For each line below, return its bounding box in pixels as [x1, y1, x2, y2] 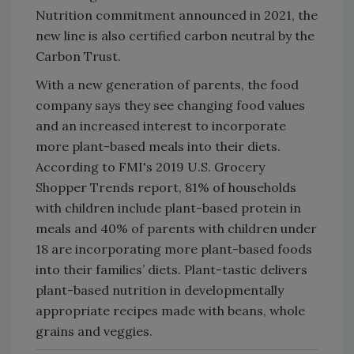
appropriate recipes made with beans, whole [36, 302, 305, 318]
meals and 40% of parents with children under [36, 220, 317, 236]
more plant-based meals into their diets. [36, 137, 281, 154]
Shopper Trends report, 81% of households [36, 179, 296, 195]
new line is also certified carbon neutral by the [36, 27, 314, 43]
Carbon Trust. [36, 47, 121, 64]
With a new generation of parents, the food [36, 76, 299, 92]
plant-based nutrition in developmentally [36, 281, 284, 298]
